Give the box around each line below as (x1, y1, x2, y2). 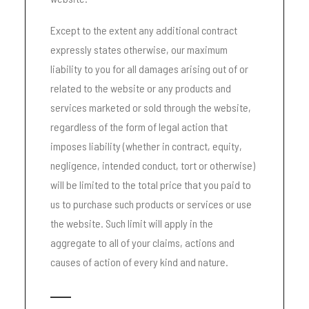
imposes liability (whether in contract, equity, (50, 139, 242, 152)
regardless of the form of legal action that (50, 120, 228, 133)
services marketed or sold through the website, (50, 101, 251, 114)
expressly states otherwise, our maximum (50, 43, 228, 56)
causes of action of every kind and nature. (50, 255, 228, 268)
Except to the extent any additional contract (50, 23, 237, 37)
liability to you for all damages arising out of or (50, 62, 248, 75)
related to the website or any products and (50, 81, 231, 94)
